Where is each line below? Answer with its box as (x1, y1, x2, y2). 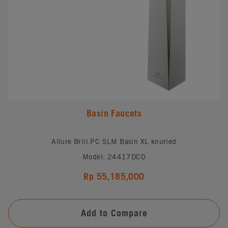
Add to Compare (80, 207, 148, 218)
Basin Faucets (86, 107, 142, 119)
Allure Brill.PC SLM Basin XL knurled (51, 137, 177, 146)
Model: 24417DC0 (82, 152, 146, 161)
